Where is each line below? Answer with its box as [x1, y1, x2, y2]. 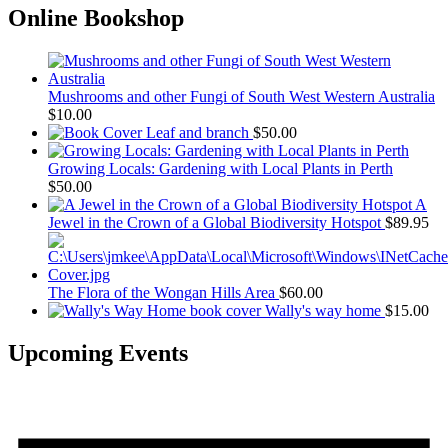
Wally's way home [265, 301, 381, 319]
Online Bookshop [8, 4, 184, 31]
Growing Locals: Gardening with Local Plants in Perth [48, 159, 393, 177]
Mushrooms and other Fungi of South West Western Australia [48, 87, 435, 105]
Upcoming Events [8, 339, 188, 366]
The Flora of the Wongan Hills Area [48, 283, 275, 301]
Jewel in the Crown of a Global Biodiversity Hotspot [48, 213, 381, 231]
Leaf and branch [146, 123, 249, 141]
